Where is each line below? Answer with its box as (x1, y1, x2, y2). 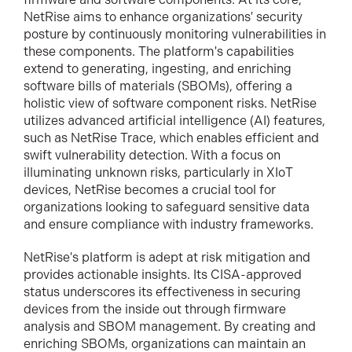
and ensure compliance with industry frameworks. (24, 216, 313, 232)
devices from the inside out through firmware (24, 301, 286, 317)
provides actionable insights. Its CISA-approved (24, 266, 302, 282)
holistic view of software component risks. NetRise (24, 95, 317, 111)
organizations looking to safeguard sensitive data (24, 199, 310, 214)
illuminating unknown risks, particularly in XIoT (24, 164, 293, 180)
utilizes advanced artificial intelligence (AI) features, (24, 112, 325, 128)
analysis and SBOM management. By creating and (24, 318, 316, 334)
